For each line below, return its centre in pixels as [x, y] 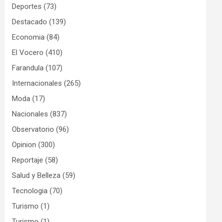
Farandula [28, 68]
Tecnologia [30, 191]
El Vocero [28, 52]
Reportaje [28, 160]
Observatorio [33, 129]
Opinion [24, 144]
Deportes [27, 6]
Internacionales [37, 83]
